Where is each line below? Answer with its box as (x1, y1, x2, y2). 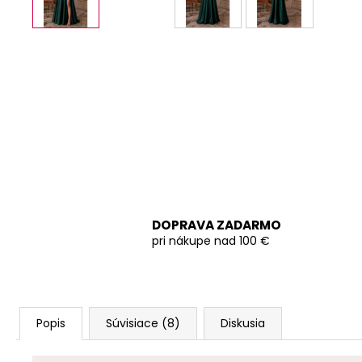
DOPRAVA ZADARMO (152, 217, 281, 234)
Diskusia (221, 314, 265, 331)
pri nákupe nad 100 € (152, 233, 270, 250)
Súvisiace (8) (106, 314, 180, 331)
